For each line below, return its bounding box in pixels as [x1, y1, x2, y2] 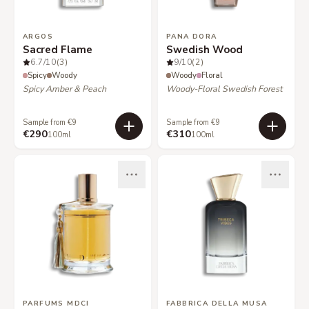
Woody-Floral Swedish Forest [166, 83, 282, 94]
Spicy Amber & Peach [23, 83, 106, 94]
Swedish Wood [166, 43, 243, 57]
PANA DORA [166, 32, 217, 41]
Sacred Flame [23, 43, 92, 57]
